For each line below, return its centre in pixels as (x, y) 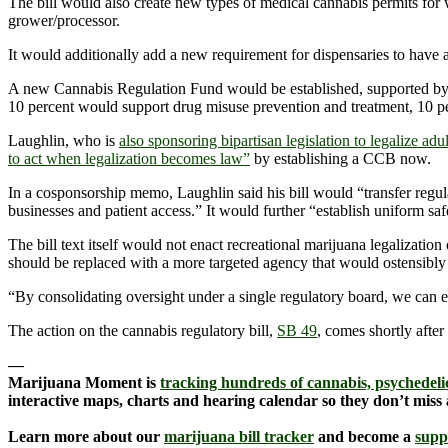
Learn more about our (86, 437)
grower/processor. (64, 21)
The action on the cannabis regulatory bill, (142, 331)
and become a (364, 437)
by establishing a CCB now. (340, 159)
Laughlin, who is (63, 141)
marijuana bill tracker (239, 437)
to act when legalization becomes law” (129, 159)
